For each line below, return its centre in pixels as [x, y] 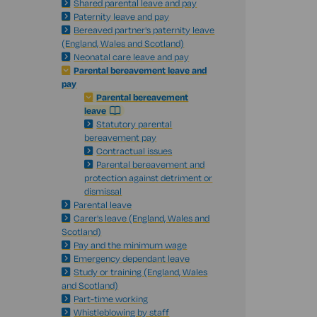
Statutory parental [134, 124]
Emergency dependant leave [132, 258]
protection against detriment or [149, 178]
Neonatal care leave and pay [132, 57]
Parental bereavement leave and [140, 70]
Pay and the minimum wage [131, 245]
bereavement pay [121, 137]
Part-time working [111, 299]
